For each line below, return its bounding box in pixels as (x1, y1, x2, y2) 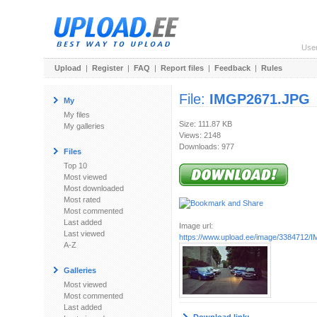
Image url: (179, 221, 213, 230)
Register (92, 64, 123, 72)
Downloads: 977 (179, 142, 234, 151)
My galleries (64, 122, 105, 130)
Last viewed (64, 229, 105, 238)
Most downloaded (64, 184, 124, 192)
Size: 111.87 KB (179, 120, 232, 128)
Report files (161, 64, 204, 72)
